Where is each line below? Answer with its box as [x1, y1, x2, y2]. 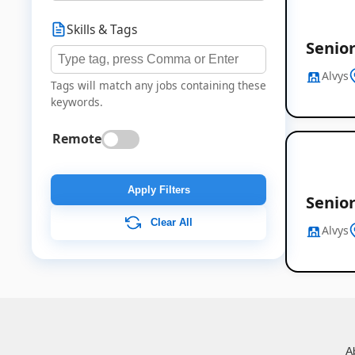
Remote [52, 130, 102, 148]
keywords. [51, 94, 104, 110]
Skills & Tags [67, 21, 138, 39]
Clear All [150, 216, 193, 228]
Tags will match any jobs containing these [51, 78, 267, 94]
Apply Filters [127, 184, 190, 197]
